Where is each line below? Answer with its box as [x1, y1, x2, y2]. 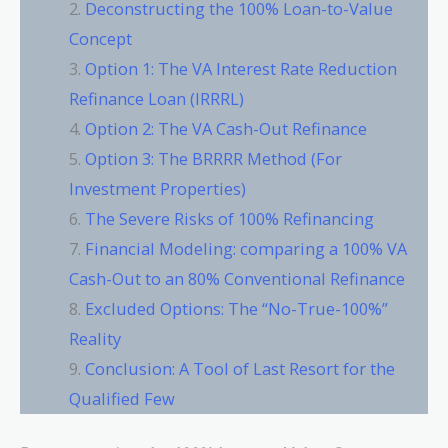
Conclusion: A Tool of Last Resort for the [85, 357, 396, 381]
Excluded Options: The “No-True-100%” [85, 297, 389, 321]
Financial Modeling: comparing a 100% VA [85, 237, 408, 261]
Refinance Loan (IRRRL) [69, 87, 245, 111]
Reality [69, 327, 122, 351]
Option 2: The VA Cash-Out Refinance [85, 117, 368, 141]
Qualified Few [69, 387, 176, 411]
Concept [69, 27, 133, 51]
